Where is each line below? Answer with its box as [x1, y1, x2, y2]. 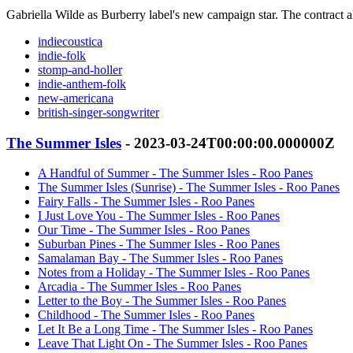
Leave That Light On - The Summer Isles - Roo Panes [38, 336, 307, 351]
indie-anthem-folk [38, 76, 126, 91]
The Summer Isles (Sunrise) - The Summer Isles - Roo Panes [38, 180, 340, 195]
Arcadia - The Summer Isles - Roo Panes [38, 280, 241, 294]
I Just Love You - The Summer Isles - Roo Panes [38, 209, 280, 223]
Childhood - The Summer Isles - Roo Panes [38, 308, 255, 322]
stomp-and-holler [38, 62, 122, 76]
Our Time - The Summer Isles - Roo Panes [38, 223, 250, 237]
